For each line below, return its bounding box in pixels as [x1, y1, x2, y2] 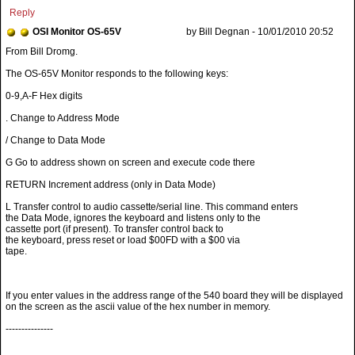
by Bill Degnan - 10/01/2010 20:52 [186, 26, 334, 37]
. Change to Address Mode [6, 113, 120, 124]
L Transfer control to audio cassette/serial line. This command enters [6, 201, 298, 212]
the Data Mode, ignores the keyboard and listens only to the [6, 212, 261, 223]
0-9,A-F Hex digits [6, 90, 82, 101]
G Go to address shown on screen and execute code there [6, 157, 255, 168]
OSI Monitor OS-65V [32, 26, 121, 37]
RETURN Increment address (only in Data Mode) [6, 179, 216, 190]
